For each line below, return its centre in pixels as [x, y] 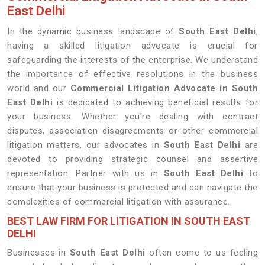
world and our [39, 88]
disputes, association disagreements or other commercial [132, 131]
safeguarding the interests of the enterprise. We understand [132, 60]
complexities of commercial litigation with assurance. [119, 202]
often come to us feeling [202, 253]
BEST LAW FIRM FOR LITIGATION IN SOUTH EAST [129, 221]
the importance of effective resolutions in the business [132, 74]
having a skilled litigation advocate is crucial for [132, 46]
